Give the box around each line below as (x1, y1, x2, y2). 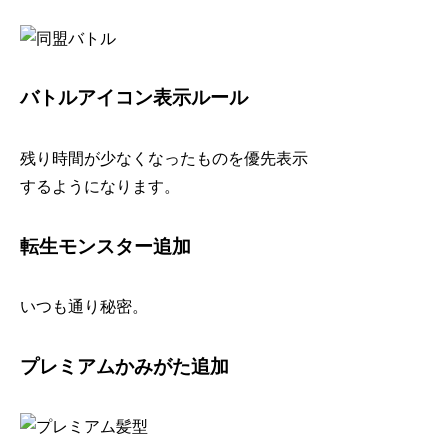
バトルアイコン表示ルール (20, 87, 249, 109)
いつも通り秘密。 (20, 297, 149, 315)
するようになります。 (20, 177, 181, 195)
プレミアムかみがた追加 (20, 355, 230, 377)
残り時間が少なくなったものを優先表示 (20, 149, 309, 167)
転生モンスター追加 (20, 235, 192, 257)
